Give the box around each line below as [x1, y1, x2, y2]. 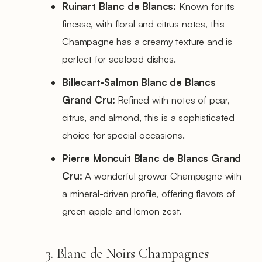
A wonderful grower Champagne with [82, 169, 242, 182]
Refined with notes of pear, [115, 93, 230, 106]
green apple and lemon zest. [62, 204, 181, 217]
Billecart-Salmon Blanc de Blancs [62, 75, 216, 88]
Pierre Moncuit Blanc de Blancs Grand [62, 151, 242, 164]
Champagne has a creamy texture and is [62, 35, 233, 47]
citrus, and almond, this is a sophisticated [62, 111, 235, 123]
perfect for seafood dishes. [62, 52, 176, 65]
